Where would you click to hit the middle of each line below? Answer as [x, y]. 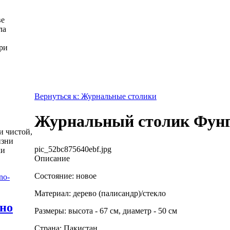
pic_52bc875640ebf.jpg [73, 149]
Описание [52, 158]
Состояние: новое [65, 176]
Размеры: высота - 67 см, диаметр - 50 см [106, 210]
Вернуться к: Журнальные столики [95, 96]
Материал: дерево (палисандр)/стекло [100, 193]
